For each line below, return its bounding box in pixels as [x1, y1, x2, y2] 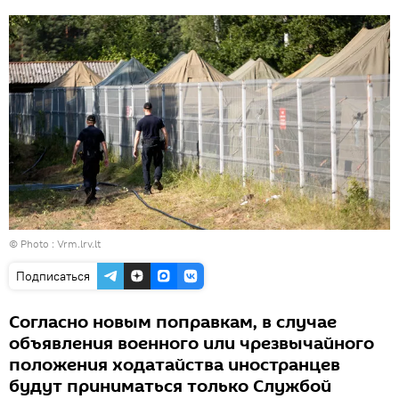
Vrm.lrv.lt [57, 236, 101, 250]
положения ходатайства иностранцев [9, 352, 340, 378]
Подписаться [16, 267, 90, 284]
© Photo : [9, 236, 57, 250]
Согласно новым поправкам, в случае [9, 309, 337, 335]
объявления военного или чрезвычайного [9, 330, 374, 356]
